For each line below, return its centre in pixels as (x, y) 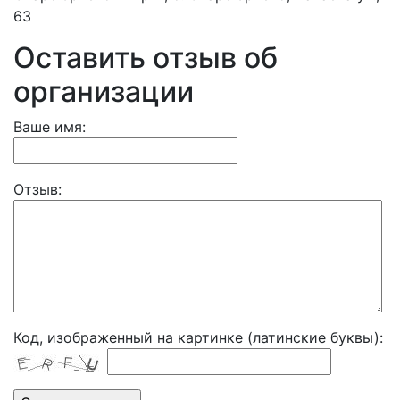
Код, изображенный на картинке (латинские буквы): (198, 337)
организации (104, 92)
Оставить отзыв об (146, 58)
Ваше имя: (50, 127)
